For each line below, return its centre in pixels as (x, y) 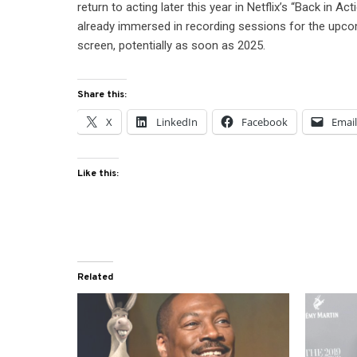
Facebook (265, 122)
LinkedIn (177, 122)
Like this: (98, 174)
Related (96, 278)
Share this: (102, 95)
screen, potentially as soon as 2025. (172, 46)
